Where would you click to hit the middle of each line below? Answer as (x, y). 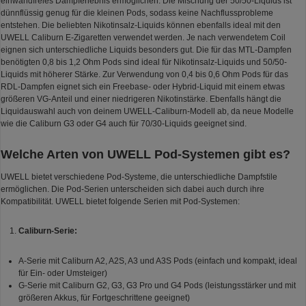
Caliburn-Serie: (47, 231)
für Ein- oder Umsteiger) (62, 273)
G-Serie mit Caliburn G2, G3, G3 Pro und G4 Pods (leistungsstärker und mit (157, 285)
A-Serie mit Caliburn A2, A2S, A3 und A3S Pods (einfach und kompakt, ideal (157, 261)
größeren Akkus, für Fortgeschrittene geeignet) (104, 297)
